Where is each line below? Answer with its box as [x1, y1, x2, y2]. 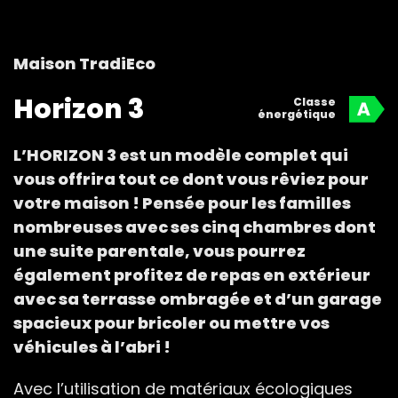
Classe [292, 94, 336, 109]
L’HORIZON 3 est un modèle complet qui [13, 144, 348, 166]
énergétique [257, 107, 336, 122]
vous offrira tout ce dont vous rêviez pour [13, 168, 369, 190]
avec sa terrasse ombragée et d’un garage [13, 288, 382, 310]
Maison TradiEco [13, 52, 155, 75]
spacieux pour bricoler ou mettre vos [13, 312, 330, 334]
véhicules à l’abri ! [13, 336, 171, 358]
